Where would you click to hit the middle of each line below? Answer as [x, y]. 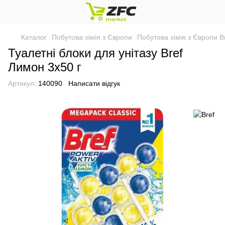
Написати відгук [94, 83]
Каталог [34, 37]
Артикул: [22, 83]
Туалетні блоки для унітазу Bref [95, 53]
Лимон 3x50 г [45, 67]
